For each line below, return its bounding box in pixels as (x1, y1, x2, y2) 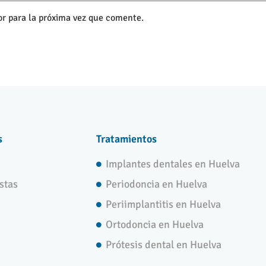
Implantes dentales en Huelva (106, 157, 240, 171)
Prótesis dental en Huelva (106, 238, 222, 252)
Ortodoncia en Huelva (106, 218, 204, 232)
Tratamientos (96, 132, 157, 146)
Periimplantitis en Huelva (106, 198, 221, 211)
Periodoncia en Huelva (106, 178, 208, 191)
